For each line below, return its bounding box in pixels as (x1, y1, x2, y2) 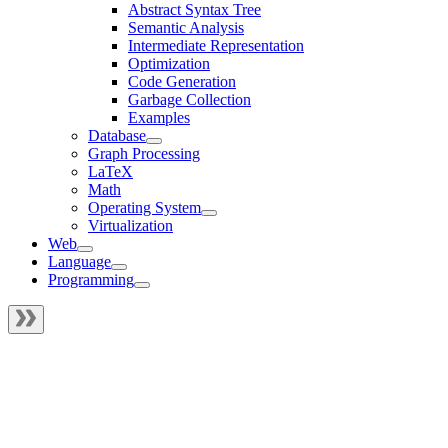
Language (48, 253, 111, 270)
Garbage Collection (128, 91, 251, 108)
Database (88, 127, 146, 144)
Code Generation (128, 73, 236, 90)
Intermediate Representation (128, 37, 304, 54)
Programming (48, 271, 134, 288)
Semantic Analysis (128, 19, 244, 36)
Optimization (128, 55, 210, 72)
